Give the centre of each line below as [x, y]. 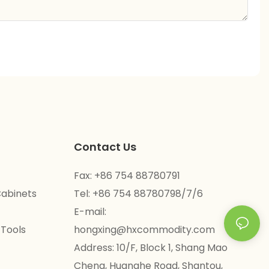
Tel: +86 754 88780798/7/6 [138, 194]
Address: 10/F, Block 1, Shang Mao [150, 248]
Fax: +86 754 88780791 [127, 176]
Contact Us [105, 147]
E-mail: [90, 212]
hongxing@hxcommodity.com [144, 230]
